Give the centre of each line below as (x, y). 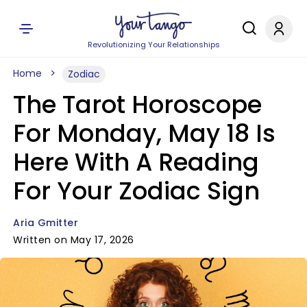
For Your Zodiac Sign (136, 191)
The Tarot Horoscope (137, 105)
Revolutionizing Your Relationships (153, 45)
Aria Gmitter (46, 223)
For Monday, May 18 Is (144, 133)
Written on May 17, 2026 (74, 240)
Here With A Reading (136, 162)
